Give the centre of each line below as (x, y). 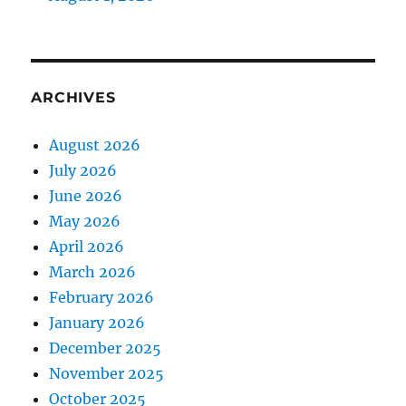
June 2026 (86, 196)
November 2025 (107, 374)
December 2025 (106, 348)
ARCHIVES (73, 98)
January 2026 (97, 323)
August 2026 (95, 145)
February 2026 (102, 298)
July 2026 (83, 171)
